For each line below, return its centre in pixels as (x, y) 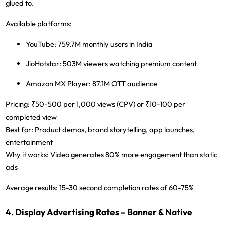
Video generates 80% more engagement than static (133, 154)
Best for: (20, 129)
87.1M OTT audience (124, 83)
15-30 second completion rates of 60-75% (126, 187)
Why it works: (27, 154)
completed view (31, 117)
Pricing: (18, 104)
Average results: (32, 187)
